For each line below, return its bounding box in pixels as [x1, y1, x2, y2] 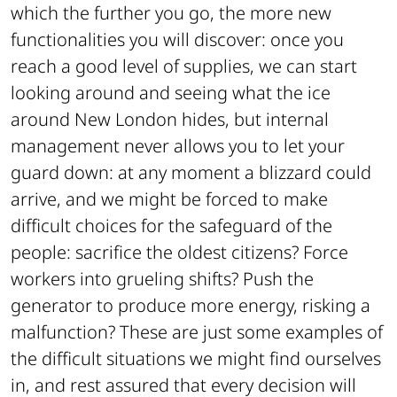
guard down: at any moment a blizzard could [11, 160, 371, 184]
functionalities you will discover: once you [11, 27, 344, 51]
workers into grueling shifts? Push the [11, 266, 314, 291]
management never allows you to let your [11, 133, 345, 158]
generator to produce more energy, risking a [11, 292, 370, 317]
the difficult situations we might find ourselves [11, 346, 381, 370]
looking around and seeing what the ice [11, 80, 331, 105]
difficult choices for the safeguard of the [11, 213, 332, 237]
